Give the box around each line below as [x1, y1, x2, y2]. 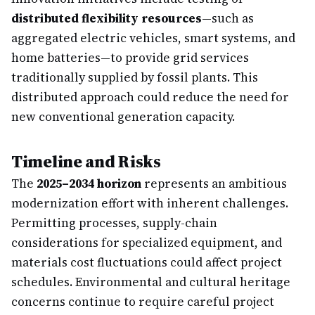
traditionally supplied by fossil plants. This [11, 69, 258, 86]
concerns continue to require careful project [11, 293, 274, 310]
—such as [202, 10, 254, 27]
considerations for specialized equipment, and [11, 234, 282, 251]
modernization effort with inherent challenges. [11, 195, 288, 212]
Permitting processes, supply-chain [11, 214, 217, 231]
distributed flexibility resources [11, 10, 202, 27]
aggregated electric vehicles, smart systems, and [11, 30, 295, 46]
